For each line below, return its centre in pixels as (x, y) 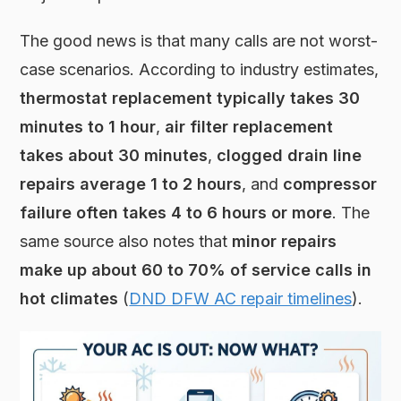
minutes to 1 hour (88, 126)
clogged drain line (290, 155)
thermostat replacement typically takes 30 (190, 98)
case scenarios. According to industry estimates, (200, 69)
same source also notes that (126, 241)
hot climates (69, 298)
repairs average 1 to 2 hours (131, 183)
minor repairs (285, 241)
